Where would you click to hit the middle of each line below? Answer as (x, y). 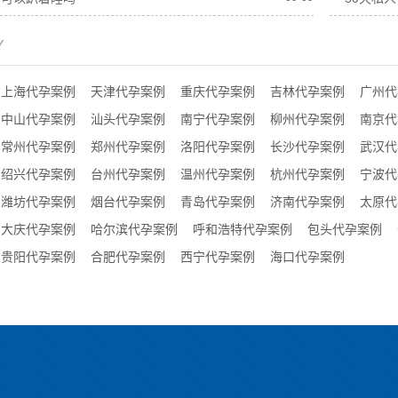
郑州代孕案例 (128, 147)
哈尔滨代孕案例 (134, 229)
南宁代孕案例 (218, 119)
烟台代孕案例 (128, 202)
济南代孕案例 (307, 202)
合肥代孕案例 (128, 257)
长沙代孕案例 (307, 147)
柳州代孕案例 (307, 119)
